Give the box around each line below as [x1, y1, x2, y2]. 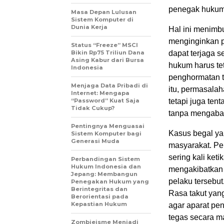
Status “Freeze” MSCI [71, 41, 138, 49]
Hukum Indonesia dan [71, 163, 141, 170]
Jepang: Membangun [71, 170, 137, 178]
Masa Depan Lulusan [71, 8, 136, 16]
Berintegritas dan [71, 185, 127, 193]
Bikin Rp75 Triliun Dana [71, 49, 144, 56]
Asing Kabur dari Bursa [71, 56, 144, 64]
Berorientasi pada [71, 193, 128, 200]
